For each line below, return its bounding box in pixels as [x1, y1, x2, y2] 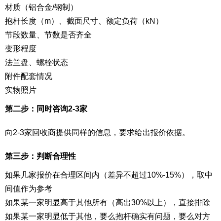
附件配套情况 [5, 72, 52, 80]
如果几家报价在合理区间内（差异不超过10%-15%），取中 [5, 171, 213, 179]
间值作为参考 [5, 184, 52, 193]
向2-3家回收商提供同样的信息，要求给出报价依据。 [5, 128, 190, 137]
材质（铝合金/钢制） [5, 3, 78, 11]
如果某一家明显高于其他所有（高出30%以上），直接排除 [5, 198, 210, 207]
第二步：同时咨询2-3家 [5, 105, 87, 113]
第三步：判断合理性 [5, 152, 76, 160]
